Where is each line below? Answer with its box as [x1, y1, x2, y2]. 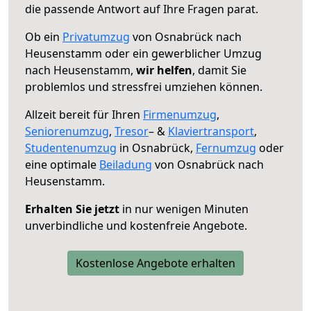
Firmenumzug [143, 106, 217, 122]
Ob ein [25, 28, 62, 44]
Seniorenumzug [25, 123, 109, 139]
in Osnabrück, [117, 140, 196, 155]
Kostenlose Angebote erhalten [76, 255, 235, 271]
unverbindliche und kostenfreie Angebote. [25, 217, 247, 233]
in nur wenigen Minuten [119, 201, 249, 217]
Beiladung [99, 156, 152, 172]
